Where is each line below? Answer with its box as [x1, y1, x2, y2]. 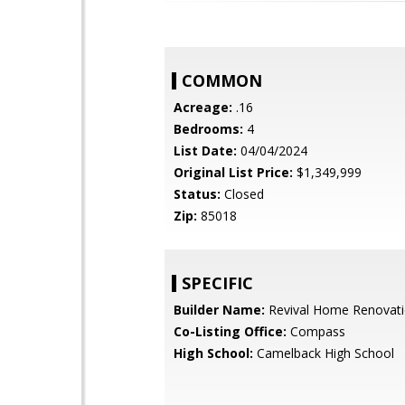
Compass [287, 323, 345, 340]
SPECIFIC [182, 272, 253, 294]
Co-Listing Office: [174, 323, 287, 340]
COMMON [182, 70, 262, 91]
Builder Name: [174, 301, 265, 318]
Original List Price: [174, 164, 293, 181]
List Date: [174, 142, 237, 159]
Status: [174, 185, 221, 202]
